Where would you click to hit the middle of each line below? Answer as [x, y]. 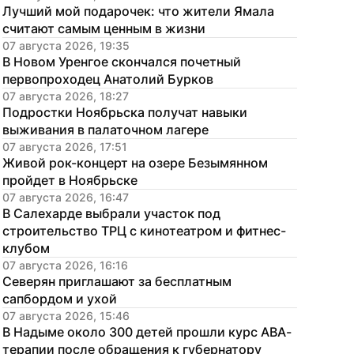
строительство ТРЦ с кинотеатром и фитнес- [144, 231]
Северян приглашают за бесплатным [117, 281]
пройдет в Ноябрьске [70, 180]
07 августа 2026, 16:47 [66, 197]
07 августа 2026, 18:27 [66, 96]
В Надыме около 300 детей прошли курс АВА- [147, 332]
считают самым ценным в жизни [104, 28]
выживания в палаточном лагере [105, 130]
